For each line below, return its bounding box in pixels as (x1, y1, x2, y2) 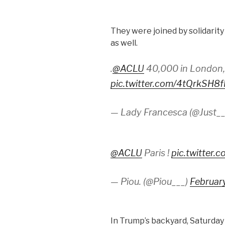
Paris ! (142, 148, 171, 159)
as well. (110, 38, 138, 48)
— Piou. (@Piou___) (110, 176, 190, 187)
